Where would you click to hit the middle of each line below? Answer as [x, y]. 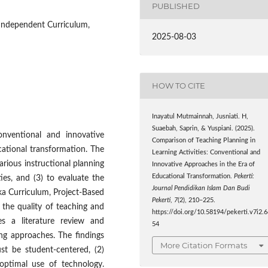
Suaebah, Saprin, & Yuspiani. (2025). [204, 128]
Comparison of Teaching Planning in [204, 140]
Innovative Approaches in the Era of [204, 164]
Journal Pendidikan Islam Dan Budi [201, 188]
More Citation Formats [204, 246]
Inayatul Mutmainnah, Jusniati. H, [200, 116]
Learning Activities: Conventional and [206, 152]
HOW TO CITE [179, 86]
